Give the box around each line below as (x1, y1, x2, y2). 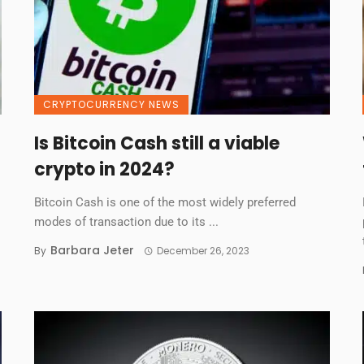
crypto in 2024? (34, 157, 175, 183)
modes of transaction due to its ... (34, 214, 219, 230)
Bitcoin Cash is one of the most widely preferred (34, 195, 297, 210)
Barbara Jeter (50, 242, 135, 259)
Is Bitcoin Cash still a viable (34, 131, 280, 157)
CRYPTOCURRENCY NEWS (43, 97, 180, 112)
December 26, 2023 (156, 244, 249, 258)
